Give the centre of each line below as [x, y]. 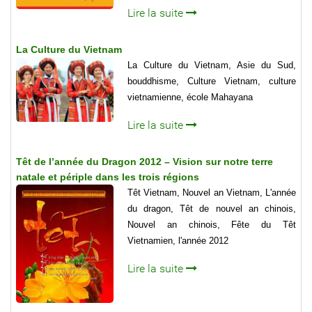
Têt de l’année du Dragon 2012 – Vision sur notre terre [145, 161]
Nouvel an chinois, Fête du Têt [212, 224]
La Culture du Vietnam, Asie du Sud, [212, 65]
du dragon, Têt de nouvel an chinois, [212, 208]
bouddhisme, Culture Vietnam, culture [212, 81]
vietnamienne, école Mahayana [190, 97]
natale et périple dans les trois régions [108, 177]
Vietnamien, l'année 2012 [178, 240]
